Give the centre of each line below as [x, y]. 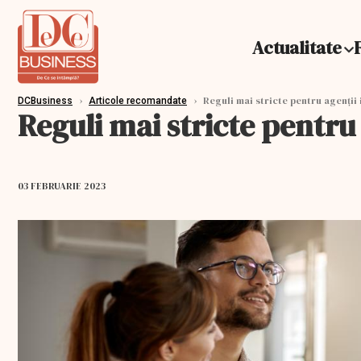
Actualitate [297, 48]
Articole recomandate [138, 101]
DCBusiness [45, 101]
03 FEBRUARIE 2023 [62, 186]
